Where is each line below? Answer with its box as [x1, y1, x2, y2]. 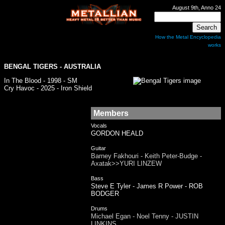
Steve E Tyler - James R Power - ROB [91, 182, 203, 190]
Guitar [91, 145, 106, 151]
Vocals [91, 123, 107, 129]
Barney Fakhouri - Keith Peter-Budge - [91, 152, 202, 160]
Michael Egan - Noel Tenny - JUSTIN [91, 212, 198, 220]
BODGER [91, 190, 119, 197]
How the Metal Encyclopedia [155, 34, 221, 40]
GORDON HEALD [91, 130, 143, 137]
